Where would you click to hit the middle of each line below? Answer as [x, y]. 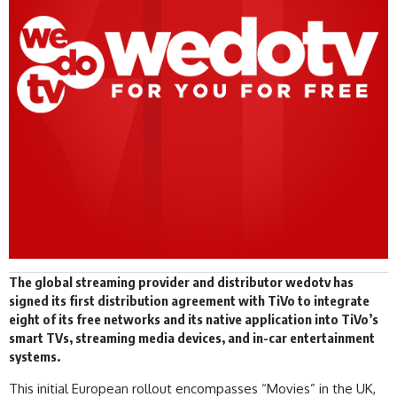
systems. [35, 356]
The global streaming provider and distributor [147, 281]
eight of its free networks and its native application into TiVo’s [194, 319]
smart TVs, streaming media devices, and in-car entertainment [192, 337]
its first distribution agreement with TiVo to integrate [209, 300]
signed [29, 300]
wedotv [308, 281]
